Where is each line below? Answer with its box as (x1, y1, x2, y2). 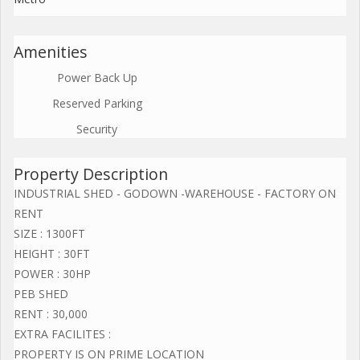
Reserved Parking (51, 96, 142, 111)
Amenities (14, 41, 88, 63)
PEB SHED (14, 286, 68, 301)
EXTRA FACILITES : (14, 326, 111, 342)
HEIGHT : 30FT (14, 246, 90, 261)
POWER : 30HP (14, 266, 91, 281)
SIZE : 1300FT (14, 226, 85, 241)
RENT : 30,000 (14, 306, 88, 321)
